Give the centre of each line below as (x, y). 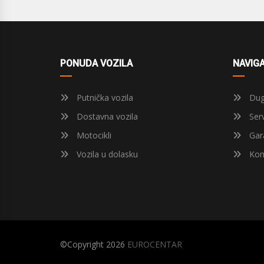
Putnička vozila (104, 98)
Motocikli (93, 135)
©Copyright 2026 (94, 244)
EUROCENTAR (155, 244)
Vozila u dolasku (106, 154)
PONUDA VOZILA (96, 63)
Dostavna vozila (106, 116)
